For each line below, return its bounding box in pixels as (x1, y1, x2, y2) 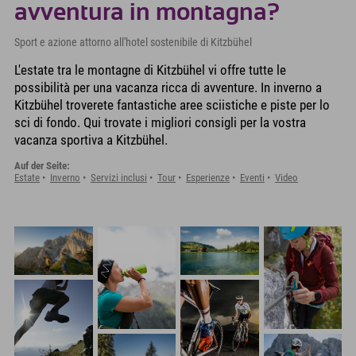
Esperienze (186, 171, 230, 184)
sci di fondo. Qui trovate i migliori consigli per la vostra (14, 114, 306, 130)
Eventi (240, 171, 265, 184)
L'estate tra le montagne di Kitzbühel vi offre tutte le (14, 61, 286, 78)
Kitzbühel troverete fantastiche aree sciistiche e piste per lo (14, 96, 330, 113)
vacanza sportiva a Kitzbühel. (14, 131, 168, 148)
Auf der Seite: (14, 159, 70, 172)
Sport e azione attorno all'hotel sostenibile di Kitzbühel (14, 36, 252, 49)
